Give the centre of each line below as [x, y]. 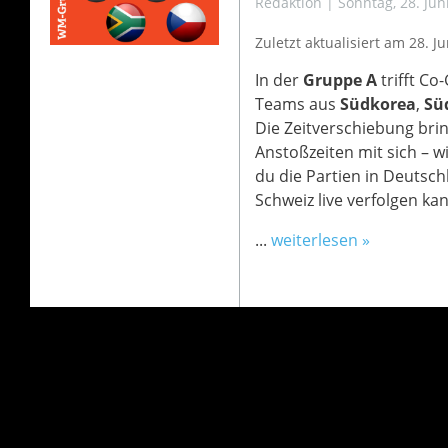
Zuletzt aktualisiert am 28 [339, 42]
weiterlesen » [320, 240]
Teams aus [297, 104]
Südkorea [377, 104]
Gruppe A [339, 80]
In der [278, 80]
